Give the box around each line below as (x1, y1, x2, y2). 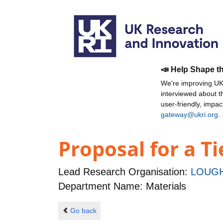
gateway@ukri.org (161, 111, 218, 118)
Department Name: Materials (58, 181, 186, 192)
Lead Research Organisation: (58, 166, 191, 178)
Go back (70, 206, 97, 215)
